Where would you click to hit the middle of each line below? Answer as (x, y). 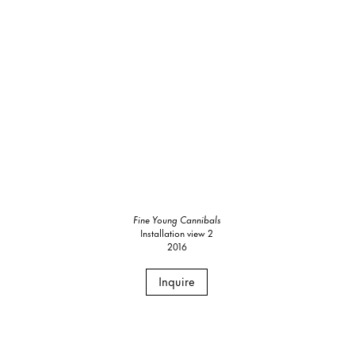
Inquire (177, 281)
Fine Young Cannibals (177, 219)
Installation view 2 (177, 232)
